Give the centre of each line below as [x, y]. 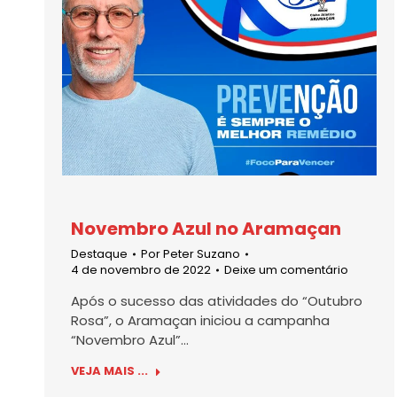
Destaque [99, 254]
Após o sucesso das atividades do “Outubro [217, 301]
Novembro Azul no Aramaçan [206, 229]
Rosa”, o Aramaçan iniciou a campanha [200, 321]
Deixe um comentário [286, 270]
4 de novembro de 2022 [141, 270]
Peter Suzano [202, 254]
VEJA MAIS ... [109, 371]
